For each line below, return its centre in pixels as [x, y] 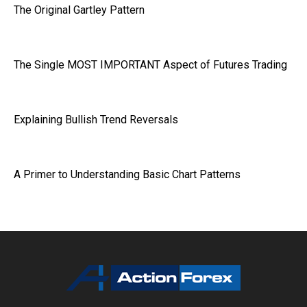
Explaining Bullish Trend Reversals [96, 119]
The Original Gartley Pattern [79, 10]
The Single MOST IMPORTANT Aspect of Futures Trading [150, 64]
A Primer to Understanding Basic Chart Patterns [127, 174]
